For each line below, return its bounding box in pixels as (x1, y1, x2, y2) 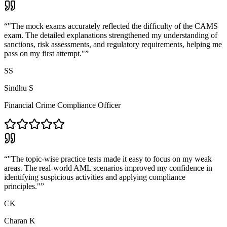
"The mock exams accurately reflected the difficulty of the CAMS (8, 21, 218, 30)
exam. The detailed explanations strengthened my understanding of (4, 30, 217, 40)
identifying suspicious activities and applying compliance (4, 172, 185, 181)
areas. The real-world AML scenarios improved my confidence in (4, 163, 212, 172)
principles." (4, 181, 41, 191)
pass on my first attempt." (4, 49, 85, 58)
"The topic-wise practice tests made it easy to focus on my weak (8, 154, 212, 163)
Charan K (4, 216, 35, 225)
